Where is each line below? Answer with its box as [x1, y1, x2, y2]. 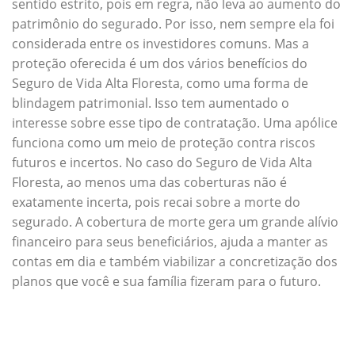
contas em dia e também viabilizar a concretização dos [12, 252, 338, 270]
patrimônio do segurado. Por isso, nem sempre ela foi [12, 14, 334, 32]
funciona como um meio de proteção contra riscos [12, 133, 315, 151]
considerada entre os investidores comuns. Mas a [12, 34, 309, 52]
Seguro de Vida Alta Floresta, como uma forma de [12, 74, 308, 92]
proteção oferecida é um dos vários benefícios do [12, 54, 307, 72]
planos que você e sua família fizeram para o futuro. [12, 272, 321, 290]
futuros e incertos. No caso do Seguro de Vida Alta [12, 153, 312, 171]
